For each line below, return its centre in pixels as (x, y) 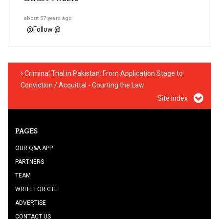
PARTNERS (30, 162)
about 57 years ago (48, 18)
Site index (173, 98)
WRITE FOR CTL (36, 189)
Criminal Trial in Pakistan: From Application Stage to (103, 73)
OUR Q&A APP (34, 148)
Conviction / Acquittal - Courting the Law (82, 85)
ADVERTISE (31, 203)
